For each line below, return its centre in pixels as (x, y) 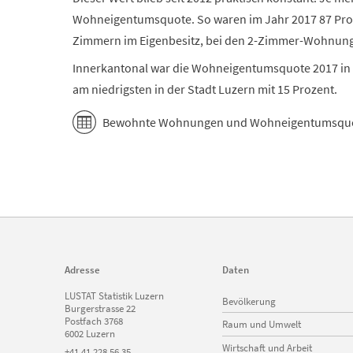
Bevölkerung (249, 301)
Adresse (82, 270)
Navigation (245, 295)
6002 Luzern (90, 334)
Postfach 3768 (94, 321)
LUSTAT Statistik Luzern (114, 296)
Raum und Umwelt (262, 324)
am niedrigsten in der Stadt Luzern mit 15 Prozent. (205, 89)
